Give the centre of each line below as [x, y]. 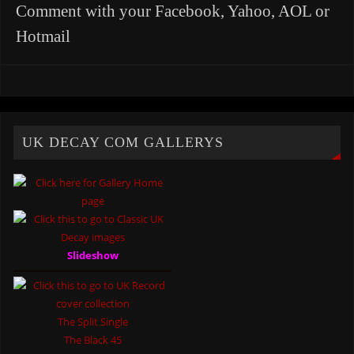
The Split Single [92, 322]
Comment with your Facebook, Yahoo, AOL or [172, 11]
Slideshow [92, 256]
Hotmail [43, 37]
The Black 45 [92, 340]
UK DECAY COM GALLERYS [123, 143]
